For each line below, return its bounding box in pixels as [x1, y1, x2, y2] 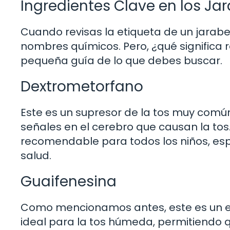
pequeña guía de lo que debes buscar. [21, 53, 222, 68]
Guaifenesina [21, 171, 117, 191]
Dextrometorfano [21, 76, 143, 97]
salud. [21, 148, 51, 163]
